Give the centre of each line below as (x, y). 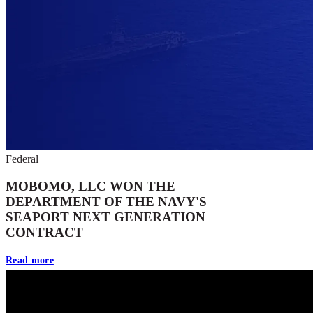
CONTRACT (44, 232)
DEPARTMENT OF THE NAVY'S (106, 201)
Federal (22, 159)
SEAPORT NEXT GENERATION (105, 217)
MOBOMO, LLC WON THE (90, 186)
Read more (30, 260)
